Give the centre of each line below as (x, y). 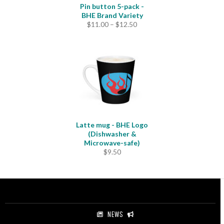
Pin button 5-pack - (112, 6)
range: (146, 32)
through (149, 50)
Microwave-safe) (112, 142)
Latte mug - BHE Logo (112, 124)
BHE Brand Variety (112, 15)
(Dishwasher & (112, 133)
